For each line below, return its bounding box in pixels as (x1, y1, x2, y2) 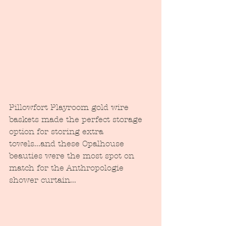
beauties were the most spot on (9, 151, 137, 161)
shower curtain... (9, 175, 76, 185)
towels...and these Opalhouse (9, 139, 127, 149)
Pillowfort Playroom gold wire (9, 102, 131, 112)
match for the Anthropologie (9, 163, 126, 173)
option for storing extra (9, 127, 106, 137)
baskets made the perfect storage (9, 115, 145, 125)
